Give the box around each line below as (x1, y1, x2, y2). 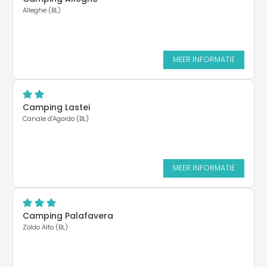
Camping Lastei (23, 101, 90, 113)
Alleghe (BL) (23, 5, 61, 15)
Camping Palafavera (23, 209, 113, 222)
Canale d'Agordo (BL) (23, 113, 89, 123)
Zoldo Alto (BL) (23, 222, 68, 232)
